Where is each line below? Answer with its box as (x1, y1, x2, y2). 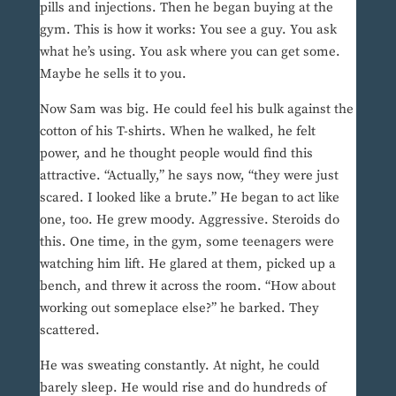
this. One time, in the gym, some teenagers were (39, 233, 334, 251)
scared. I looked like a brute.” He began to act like (39, 189, 339, 207)
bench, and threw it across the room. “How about (39, 278, 336, 295)
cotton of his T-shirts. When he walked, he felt (39, 123, 316, 141)
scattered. (39, 322, 100, 339)
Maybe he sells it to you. (39, 65, 187, 83)
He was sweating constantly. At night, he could (39, 357, 320, 375)
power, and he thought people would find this (39, 145, 313, 163)
